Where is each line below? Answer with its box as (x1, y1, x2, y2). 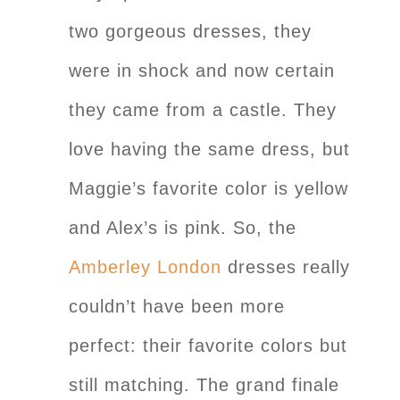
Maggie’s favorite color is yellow (69, 178, 348, 198)
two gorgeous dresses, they (69, 21, 312, 41)
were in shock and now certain (69, 60, 335, 80)
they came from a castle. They (69, 99, 337, 120)
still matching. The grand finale (69, 374, 339, 395)
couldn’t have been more (69, 296, 285, 316)
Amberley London (69, 256, 228, 277)
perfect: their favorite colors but (69, 335, 347, 355)
